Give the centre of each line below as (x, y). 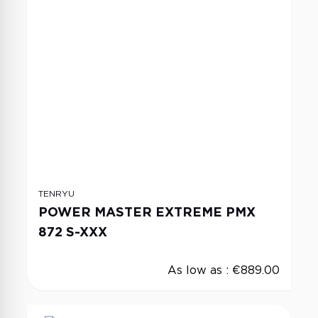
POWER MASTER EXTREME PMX (147, 212)
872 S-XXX (73, 232)
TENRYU (56, 193)
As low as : (200, 270)
